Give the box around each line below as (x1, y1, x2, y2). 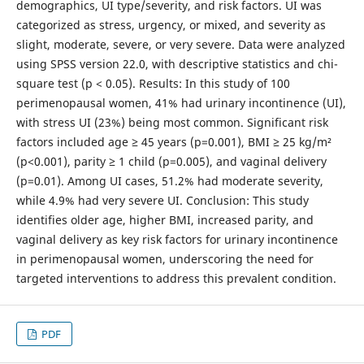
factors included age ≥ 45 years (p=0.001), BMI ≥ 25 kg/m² (15, 134, 331, 149)
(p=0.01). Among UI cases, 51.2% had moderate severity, (15, 173, 323, 188)
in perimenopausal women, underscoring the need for (15, 251, 314, 266)
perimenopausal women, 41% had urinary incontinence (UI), (15, 95, 346, 110)
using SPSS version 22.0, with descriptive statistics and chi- (15, 56, 338, 71)
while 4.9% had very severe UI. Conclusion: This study (15, 193, 309, 208)
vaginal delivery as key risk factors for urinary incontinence (15, 232, 338, 247)
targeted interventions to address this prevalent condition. (15, 271, 336, 286)
